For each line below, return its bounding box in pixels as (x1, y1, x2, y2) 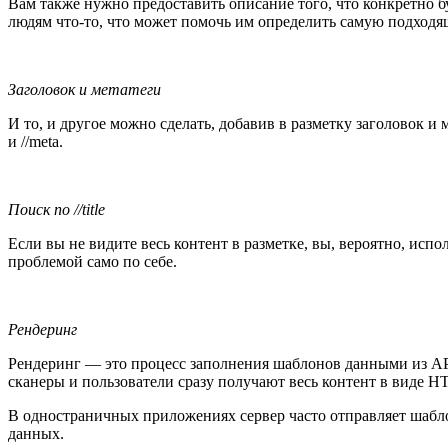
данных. (8, 424, 64, 442)
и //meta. (8, 132, 63, 150)
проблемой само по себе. (8, 252, 177, 270)
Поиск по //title (8, 200, 105, 218)
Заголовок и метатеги (8, 80, 161, 98)
